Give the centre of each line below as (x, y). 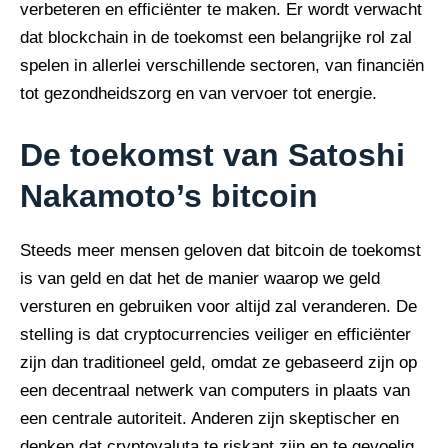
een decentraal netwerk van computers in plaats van (215, 391)
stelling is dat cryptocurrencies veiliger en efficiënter (215, 335)
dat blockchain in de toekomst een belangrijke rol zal (216, 37)
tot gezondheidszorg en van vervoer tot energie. (198, 93)
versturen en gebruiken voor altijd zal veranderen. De (218, 307)
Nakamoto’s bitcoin (169, 196)
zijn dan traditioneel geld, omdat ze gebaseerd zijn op (218, 363)
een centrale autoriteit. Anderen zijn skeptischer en (209, 419)
